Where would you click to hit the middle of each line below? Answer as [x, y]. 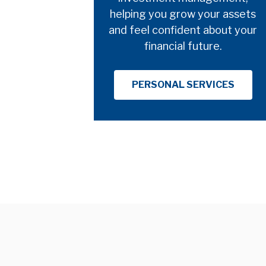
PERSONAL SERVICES [183, 84]
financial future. [183, 46]
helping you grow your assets [183, 14]
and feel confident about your [183, 30]
